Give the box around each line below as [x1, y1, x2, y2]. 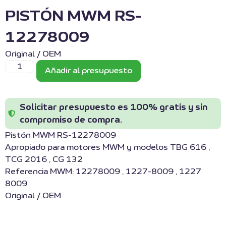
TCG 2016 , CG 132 [5, 155, 83, 164]
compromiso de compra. [19, 116, 122, 125]
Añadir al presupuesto [45, 67, 133, 75]
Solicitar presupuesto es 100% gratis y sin [19, 103, 207, 112]
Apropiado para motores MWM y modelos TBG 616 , [5, 143, 210, 152]
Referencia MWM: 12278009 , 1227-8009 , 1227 [5, 167, 201, 176]
